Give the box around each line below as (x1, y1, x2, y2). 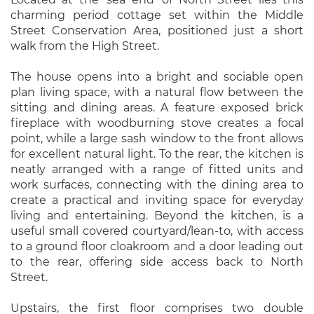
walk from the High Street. (11, 39, 159, 53)
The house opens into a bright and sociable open (11, 70, 303, 83)
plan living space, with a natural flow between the (11, 86, 303, 99)
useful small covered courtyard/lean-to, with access (11, 224, 303, 238)
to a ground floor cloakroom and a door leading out (11, 240, 303, 253)
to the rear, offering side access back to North (11, 255, 303, 268)
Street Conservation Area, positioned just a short (11, 24, 303, 37)
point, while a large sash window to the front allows (11, 132, 303, 145)
